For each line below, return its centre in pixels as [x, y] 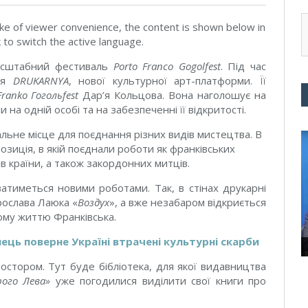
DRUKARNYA [41, 80]
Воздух [93, 202]
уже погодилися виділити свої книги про [158, 280]
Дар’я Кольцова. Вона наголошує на [173, 95]
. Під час [243, 66]
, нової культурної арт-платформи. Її [167, 80]
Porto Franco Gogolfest [167, 66]
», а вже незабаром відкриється [188, 202]
